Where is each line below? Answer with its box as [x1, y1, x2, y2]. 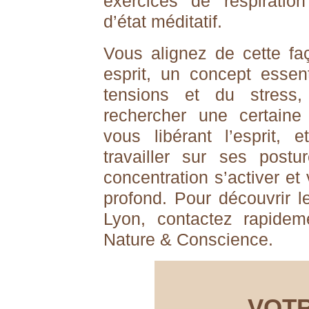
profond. [103, 188, 175, 208]
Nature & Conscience [103, 230, 268, 249]
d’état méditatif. [103, 12, 227, 31]
